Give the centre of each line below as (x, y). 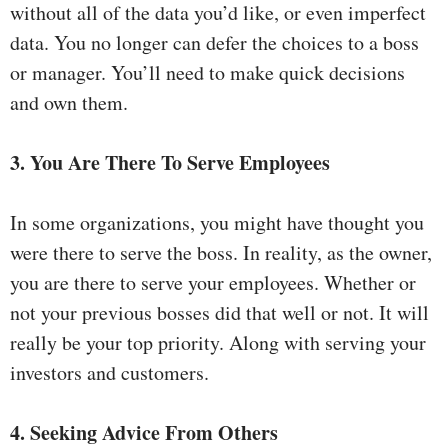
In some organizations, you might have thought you (217, 223)
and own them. (69, 103)
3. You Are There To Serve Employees (170, 163)
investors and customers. (109, 373)
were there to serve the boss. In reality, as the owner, (221, 253)
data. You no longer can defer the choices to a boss (214, 43)
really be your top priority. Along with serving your (218, 343)
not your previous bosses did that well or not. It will (219, 313)
